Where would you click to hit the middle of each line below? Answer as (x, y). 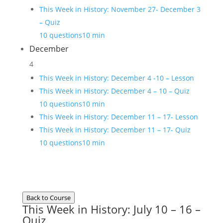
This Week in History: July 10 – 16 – (111, 209)
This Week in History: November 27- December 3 (120, 9)
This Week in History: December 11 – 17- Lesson (118, 117)
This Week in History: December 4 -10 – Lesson (116, 78)
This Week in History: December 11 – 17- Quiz (115, 130)
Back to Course (48, 198)
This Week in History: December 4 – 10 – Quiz (114, 91)
